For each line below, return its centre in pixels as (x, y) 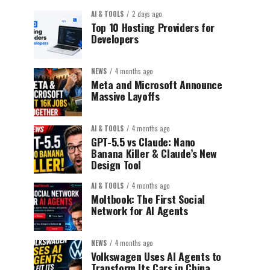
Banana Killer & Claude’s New (154, 153)
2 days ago (147, 14)
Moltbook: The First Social (148, 199)
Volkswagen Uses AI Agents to (156, 256)
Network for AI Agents (140, 210)
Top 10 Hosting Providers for (153, 27)
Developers (115, 39)
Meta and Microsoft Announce (157, 84)
